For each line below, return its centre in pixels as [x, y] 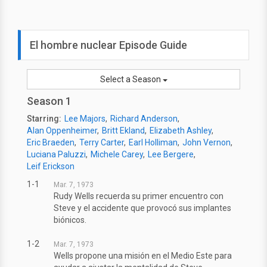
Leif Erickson [51, 167]
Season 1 [49, 101]
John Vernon [207, 143]
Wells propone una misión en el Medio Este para [143, 256]
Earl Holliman [153, 143]
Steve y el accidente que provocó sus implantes [142, 208]
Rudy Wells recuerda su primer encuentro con [139, 196]
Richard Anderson [144, 119]
